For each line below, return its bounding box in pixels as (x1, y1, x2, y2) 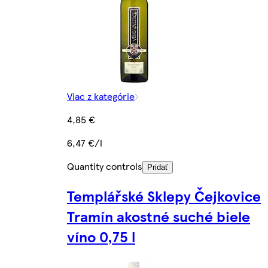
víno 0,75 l (67, 226, 135, 246)
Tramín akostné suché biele (67, 205, 250, 226)
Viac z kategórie (67, 89, 135, 103)
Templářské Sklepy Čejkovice (67, 185, 261, 206)
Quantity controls (67, 159, 142, 173)
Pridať (147, 162, 168, 172)
